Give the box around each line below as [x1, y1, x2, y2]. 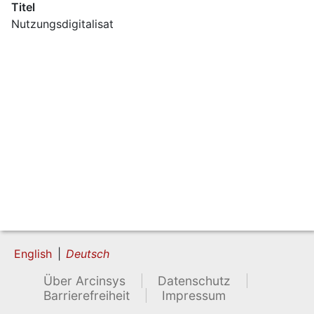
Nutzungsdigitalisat [11, 16, 114, 31]
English [14, 247, 52, 261]
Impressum [162, 288, 226, 303]
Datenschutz [158, 273, 231, 288]
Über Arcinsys [43, 273, 126, 288]
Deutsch [66, 247, 109, 261]
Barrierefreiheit [43, 288, 130, 303]
